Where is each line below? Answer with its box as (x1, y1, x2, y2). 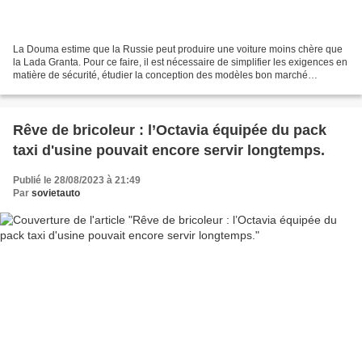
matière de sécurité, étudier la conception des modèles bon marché (13, 69, 308, 82)
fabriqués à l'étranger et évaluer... (13, 82, 158, 95)
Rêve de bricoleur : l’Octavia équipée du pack (13, 122, 326, 139)
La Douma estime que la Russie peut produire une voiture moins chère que (13, 44, 343, 56)
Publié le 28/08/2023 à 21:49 (13, 175, 141, 187)
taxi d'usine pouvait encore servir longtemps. (13, 142, 325, 159)
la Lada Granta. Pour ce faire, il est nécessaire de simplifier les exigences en (13, 57, 347, 69)
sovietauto (32, 187, 80, 200)
